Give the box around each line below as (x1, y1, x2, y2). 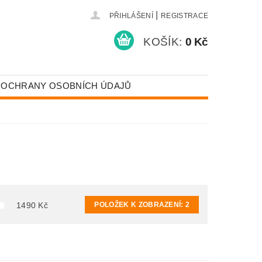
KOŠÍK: (143, 35, 182, 48)
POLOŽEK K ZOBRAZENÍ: (94, 200, 186, 209)
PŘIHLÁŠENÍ (109, 12, 153, 20)
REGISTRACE (160, 12, 209, 20)
